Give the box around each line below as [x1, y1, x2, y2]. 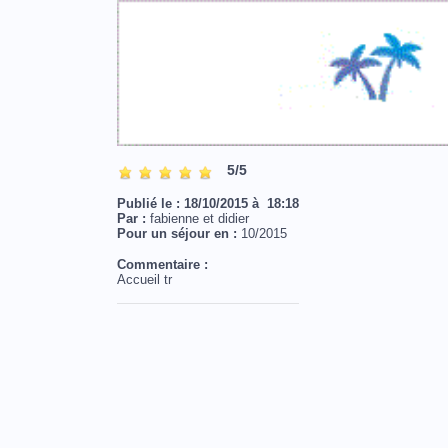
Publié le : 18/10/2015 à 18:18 [117, 196, 299, 212]
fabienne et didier [146, 211, 249, 227]
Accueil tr [117, 272, 172, 288]
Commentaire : [117, 257, 208, 273]
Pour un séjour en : [117, 226, 241, 242]
